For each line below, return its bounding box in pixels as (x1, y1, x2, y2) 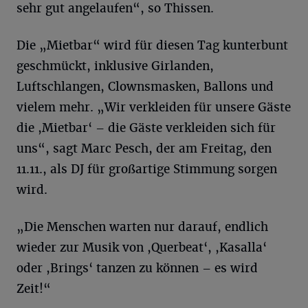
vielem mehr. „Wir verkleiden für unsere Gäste (16, 100, 291, 115)
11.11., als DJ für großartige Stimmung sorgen (16, 162, 277, 177)
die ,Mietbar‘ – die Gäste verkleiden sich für (16, 120, 276, 135)
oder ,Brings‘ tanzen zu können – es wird (16, 261, 258, 276)
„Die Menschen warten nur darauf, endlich (16, 219, 268, 234)
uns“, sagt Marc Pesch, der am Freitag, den (16, 141, 272, 156)
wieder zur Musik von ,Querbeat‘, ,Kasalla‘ (16, 240, 267, 255)
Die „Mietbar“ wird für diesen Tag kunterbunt (16, 38, 288, 53)
